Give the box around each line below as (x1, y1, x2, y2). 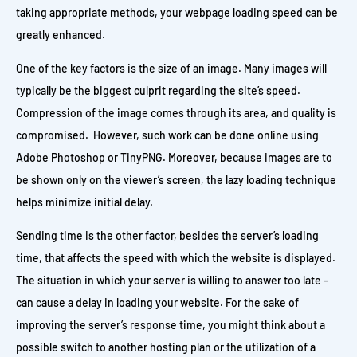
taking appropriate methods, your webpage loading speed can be (16, 6, 338, 19)
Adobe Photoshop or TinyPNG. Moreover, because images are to (16, 151, 332, 164)
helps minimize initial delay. (16, 195, 153, 209)
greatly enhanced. (16, 28, 105, 41)
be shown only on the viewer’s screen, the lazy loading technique (16, 173, 336, 186)
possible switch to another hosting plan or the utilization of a (16, 340, 316, 354)
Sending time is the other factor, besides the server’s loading (16, 229, 319, 242)
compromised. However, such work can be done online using (16, 128, 319, 142)
